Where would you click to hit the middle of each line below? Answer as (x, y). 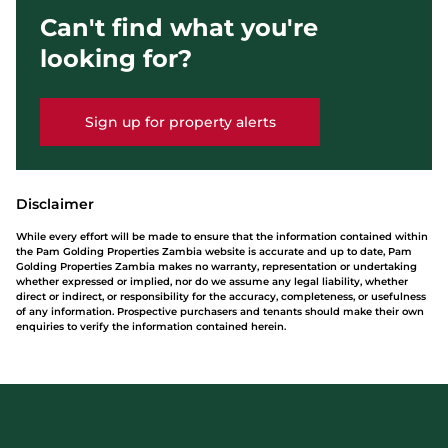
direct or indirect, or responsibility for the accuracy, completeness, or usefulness (221, 296)
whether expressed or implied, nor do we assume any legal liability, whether (212, 281)
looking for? (116, 58)
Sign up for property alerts (180, 121)
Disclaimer (55, 204)
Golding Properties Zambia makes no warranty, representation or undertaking (216, 266)
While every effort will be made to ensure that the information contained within (222, 236)
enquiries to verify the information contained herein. (151, 326)
